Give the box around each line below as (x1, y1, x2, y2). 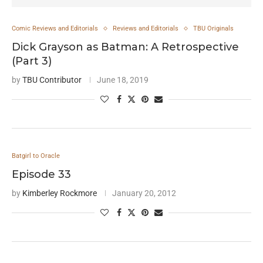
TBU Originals (193, 25, 234, 32)
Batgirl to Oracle (12, 152, 60, 160)
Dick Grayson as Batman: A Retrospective (12, 41, 239, 53)
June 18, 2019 (97, 75, 149, 85)
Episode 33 (12, 168, 71, 181)
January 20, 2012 (112, 188, 176, 198)
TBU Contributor (22, 75, 82, 85)
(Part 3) (12, 55, 52, 68)
